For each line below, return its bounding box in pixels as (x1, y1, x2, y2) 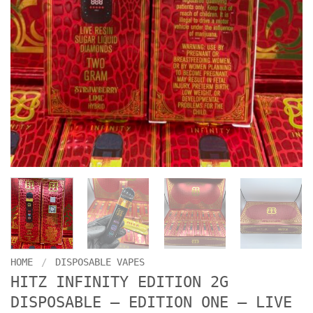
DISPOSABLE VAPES (55, 256, 145, 268)
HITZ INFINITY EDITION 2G (10, 272, 228, 291)
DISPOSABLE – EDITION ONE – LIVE (10, 293, 292, 312)
